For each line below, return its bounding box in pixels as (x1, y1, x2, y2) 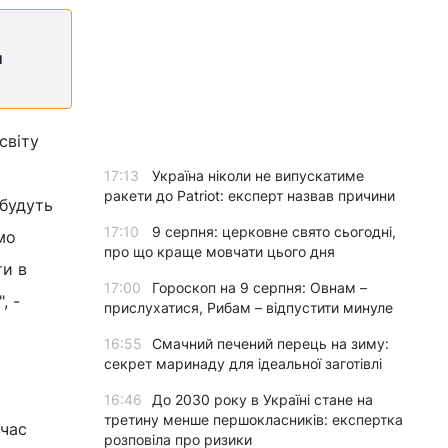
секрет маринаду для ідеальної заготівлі (104, 355, 382, 372)
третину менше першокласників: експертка (104, 411, 403, 428)
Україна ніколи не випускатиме (152, 167, 364, 184)
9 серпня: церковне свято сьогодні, (152, 223, 396, 240)
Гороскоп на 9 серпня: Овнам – (152, 279, 367, 296)
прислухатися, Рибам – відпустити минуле (104, 299, 393, 316)
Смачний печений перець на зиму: (152, 335, 389, 352)
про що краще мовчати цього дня (104, 243, 335, 260)
